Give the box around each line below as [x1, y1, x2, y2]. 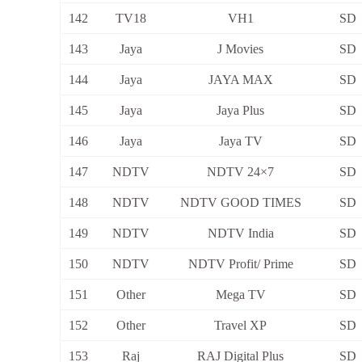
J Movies [217, 42, 263, 57]
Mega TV [215, 288, 266, 302]
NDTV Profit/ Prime [187, 257, 293, 271]
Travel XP [214, 318, 267, 333]
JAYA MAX [208, 73, 273, 87]
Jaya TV [218, 134, 263, 149]
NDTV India [207, 226, 274, 241]
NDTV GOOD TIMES [179, 196, 301, 210]
